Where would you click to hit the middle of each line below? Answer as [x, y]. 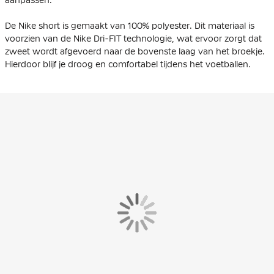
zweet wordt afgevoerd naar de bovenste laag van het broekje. [135, 51]
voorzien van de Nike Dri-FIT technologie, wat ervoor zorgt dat [133, 38]
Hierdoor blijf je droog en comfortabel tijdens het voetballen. [128, 64]
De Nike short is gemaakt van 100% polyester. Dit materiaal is [130, 25]
